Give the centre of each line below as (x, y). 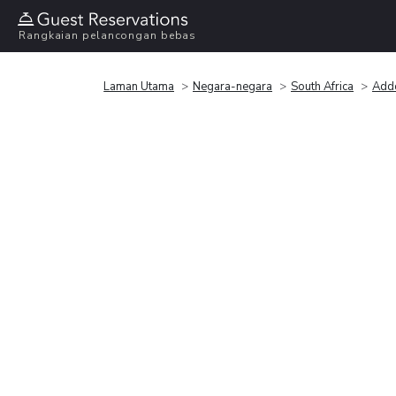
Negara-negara (232, 86)
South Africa (322, 86)
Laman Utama (139, 86)
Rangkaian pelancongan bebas (108, 36)
